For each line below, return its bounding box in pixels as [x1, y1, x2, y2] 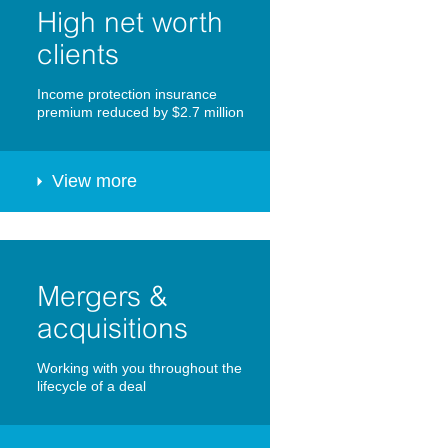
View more [51, 171, 137, 192]
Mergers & [36, 280, 168, 313]
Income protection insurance [36, 86, 217, 103]
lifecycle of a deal [36, 378, 146, 395]
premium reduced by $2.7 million [36, 104, 244, 121]
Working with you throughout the [36, 360, 242, 377]
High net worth [36, 6, 223, 39]
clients [36, 38, 119, 71]
